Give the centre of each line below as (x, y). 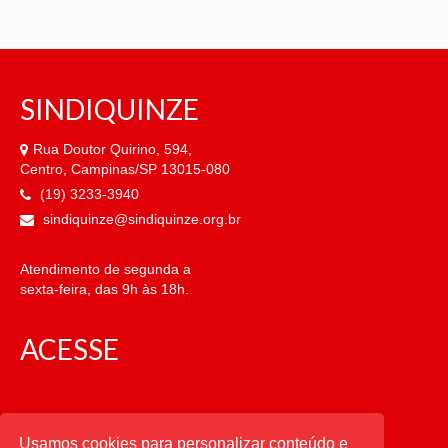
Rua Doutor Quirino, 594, (112, 149)
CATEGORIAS (106, 429)
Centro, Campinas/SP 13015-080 (125, 169)
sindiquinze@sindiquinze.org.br (140, 219)
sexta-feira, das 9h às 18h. (104, 289)
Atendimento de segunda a (105, 269)
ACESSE (69, 349)
